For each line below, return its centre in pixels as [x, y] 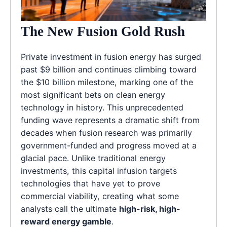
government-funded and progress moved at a [109, 145]
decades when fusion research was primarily [106, 133]
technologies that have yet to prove [90, 183]
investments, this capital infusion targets [99, 171]
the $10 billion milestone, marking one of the [107, 82]
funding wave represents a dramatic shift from [110, 120]
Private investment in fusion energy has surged [111, 56]
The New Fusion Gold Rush [103, 31]
